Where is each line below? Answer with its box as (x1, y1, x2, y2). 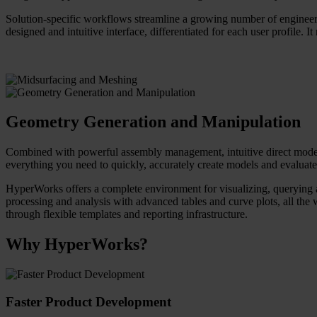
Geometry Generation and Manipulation (6, 113, 301, 132)
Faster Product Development (6, 294, 171, 309)
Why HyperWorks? (6, 235, 148, 254)
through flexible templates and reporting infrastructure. (6, 208, 248, 221)
